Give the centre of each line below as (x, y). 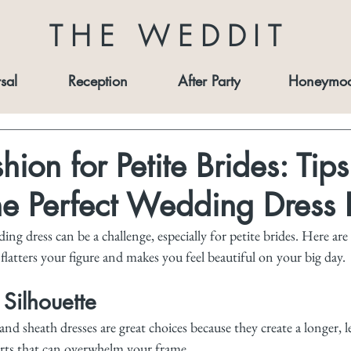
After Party (209, 81)
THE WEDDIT (169, 36)
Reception (98, 81)
